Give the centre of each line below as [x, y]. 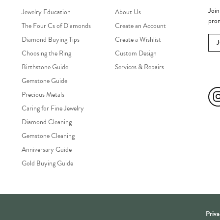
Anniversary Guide [47, 149]
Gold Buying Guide [47, 163]
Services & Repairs [139, 67]
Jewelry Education [46, 12]
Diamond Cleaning [47, 122]
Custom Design [136, 53]
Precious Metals [43, 94]
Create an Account [140, 26]
